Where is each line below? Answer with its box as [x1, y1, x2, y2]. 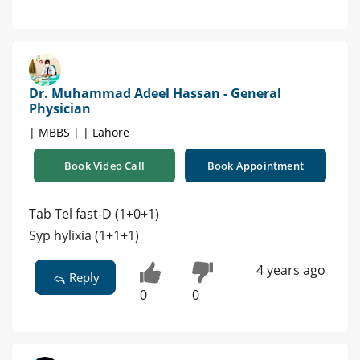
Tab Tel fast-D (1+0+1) [29, 204, 159, 223]
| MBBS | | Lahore [29, 124, 129, 140]
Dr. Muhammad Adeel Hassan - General [29, 84, 281, 102]
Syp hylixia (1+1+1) [29, 226, 139, 244]
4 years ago [256, 260, 325, 279]
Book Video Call [64, 157, 145, 173]
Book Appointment [207, 157, 305, 173]
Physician [29, 99, 91, 117]
